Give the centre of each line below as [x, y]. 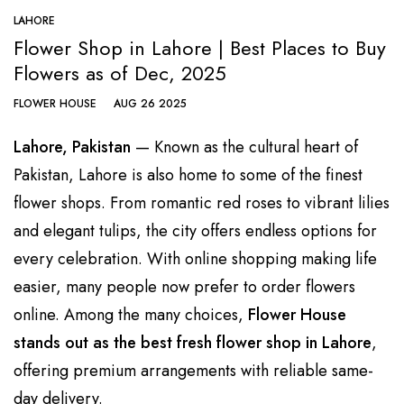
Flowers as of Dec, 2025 [120, 73]
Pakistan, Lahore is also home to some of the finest [188, 174]
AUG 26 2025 [150, 103]
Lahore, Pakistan [72, 147]
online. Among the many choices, [131, 314]
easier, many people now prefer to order [160, 286]
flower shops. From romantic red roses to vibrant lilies [202, 202]
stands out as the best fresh [115, 342]
